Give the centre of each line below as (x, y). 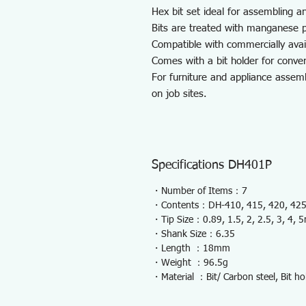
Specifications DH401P (212, 165)
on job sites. (179, 94)
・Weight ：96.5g (190, 263)
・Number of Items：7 (199, 191)
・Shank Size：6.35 (193, 234)
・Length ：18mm (191, 249)
